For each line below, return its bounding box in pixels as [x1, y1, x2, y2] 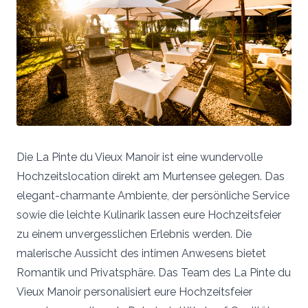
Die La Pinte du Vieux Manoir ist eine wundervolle [16, 150, 263, 164]
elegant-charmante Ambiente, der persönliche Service [16, 188, 289, 202]
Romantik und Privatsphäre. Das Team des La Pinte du [16, 265, 291, 279]
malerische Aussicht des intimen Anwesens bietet [16, 246, 266, 260]
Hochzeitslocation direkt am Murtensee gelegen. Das [16, 169, 285, 183]
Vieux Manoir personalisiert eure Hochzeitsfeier [16, 285, 252, 298]
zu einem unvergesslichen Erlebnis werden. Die [16, 227, 252, 241]
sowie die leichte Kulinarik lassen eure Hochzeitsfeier [16, 208, 281, 221]
